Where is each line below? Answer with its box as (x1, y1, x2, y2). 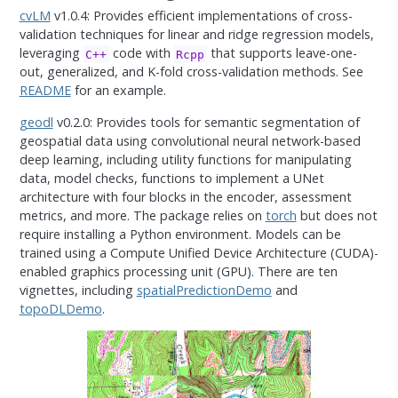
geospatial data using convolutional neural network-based (19, 131, 361, 149)
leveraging (19, 44, 84, 62)
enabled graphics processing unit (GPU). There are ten (19, 262, 338, 280)
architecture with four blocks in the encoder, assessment (19, 187, 352, 205)
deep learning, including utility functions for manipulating (19, 150, 352, 168)
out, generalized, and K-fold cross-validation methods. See (19, 63, 363, 81)
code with (108, 44, 174, 62)
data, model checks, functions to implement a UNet (19, 169, 324, 187)
